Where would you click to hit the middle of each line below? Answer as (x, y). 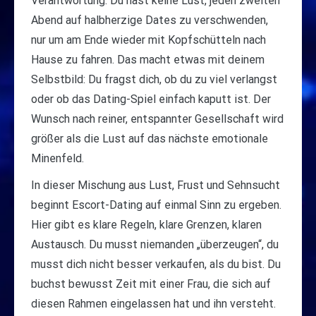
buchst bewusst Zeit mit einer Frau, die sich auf (151, 284)
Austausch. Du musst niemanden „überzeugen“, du (155, 245)
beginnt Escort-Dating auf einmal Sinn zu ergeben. (156, 205)
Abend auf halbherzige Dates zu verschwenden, (150, 20)
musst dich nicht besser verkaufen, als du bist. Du (156, 265)
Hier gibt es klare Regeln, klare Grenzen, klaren (146, 225)
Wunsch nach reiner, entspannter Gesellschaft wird (157, 119)
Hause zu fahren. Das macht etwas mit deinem (148, 60)
